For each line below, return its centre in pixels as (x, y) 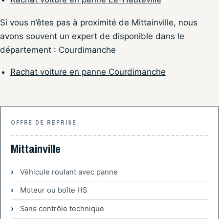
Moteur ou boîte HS (53, 190)
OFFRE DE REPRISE (44, 122)
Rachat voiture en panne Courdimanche (88, 72)
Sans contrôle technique (62, 209)
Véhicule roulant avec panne (69, 172)
